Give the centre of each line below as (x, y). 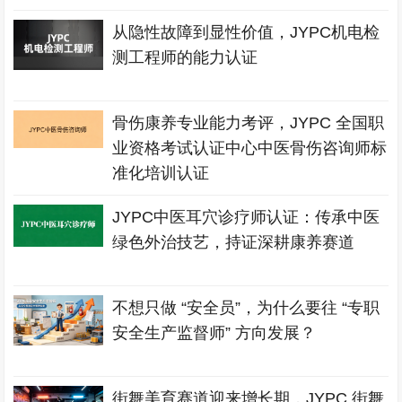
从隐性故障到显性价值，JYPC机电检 (246, 32)
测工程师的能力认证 (185, 57)
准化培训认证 (161, 173)
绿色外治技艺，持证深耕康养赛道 (234, 242)
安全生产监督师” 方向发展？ (214, 333)
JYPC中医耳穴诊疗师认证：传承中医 (246, 217)
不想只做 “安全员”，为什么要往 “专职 (246, 308)
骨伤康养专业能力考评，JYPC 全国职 (249, 123)
